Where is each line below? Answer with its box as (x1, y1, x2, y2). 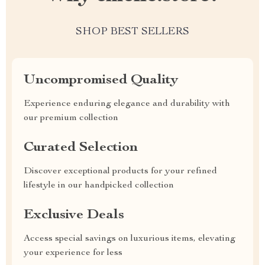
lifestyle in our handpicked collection (24, 181, 174, 190)
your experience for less (24, 248, 122, 258)
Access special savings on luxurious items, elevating (24, 234, 235, 244)
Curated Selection (24, 141, 138, 155)
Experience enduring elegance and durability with (24, 99, 230, 109)
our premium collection (24, 114, 118, 123)
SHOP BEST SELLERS (76, 27, 189, 37)
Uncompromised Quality (24, 73, 178, 88)
